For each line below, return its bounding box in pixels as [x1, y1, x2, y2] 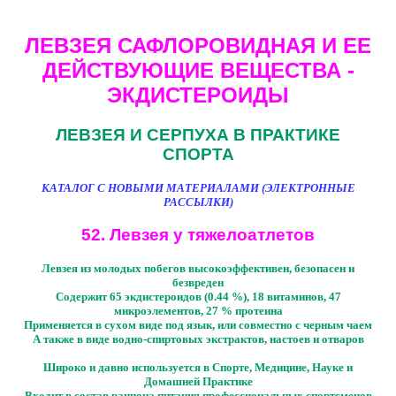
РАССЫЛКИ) [163, 194, 233, 209]
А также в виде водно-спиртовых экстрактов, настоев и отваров [32, 331, 364, 346]
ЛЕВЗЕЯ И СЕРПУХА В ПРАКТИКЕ [56, 125, 340, 144]
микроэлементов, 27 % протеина [113, 303, 283, 317]
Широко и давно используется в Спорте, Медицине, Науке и [43, 360, 353, 374]
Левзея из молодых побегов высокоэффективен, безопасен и [42, 261, 354, 275]
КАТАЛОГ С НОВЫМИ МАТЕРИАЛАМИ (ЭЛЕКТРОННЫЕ [41, 180, 355, 194]
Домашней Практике [143, 374, 253, 388]
